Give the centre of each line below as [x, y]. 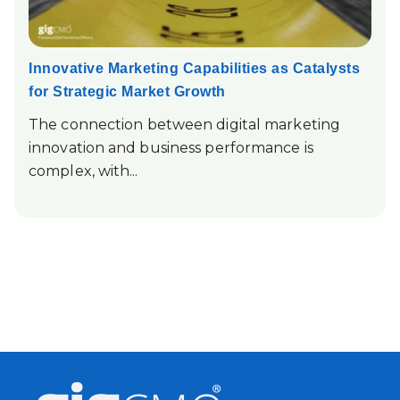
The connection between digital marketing [185, 125]
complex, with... [83, 171]
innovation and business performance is [171, 148]
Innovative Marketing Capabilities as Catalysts [194, 68]
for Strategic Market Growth [127, 91]
